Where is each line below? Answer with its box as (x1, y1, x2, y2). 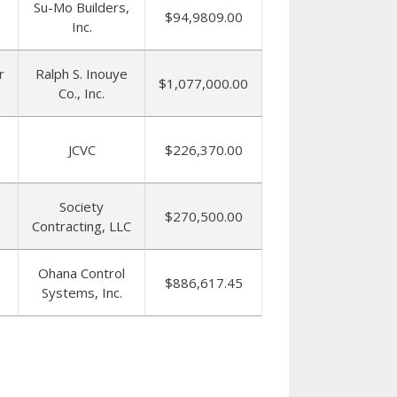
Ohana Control (38, 264, 125, 282)
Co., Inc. (58, 84, 105, 102)
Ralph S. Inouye (35, 65, 128, 82)
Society (59, 198, 104, 215)
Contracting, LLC (32, 217, 131, 235)
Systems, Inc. (41, 284, 122, 301)
